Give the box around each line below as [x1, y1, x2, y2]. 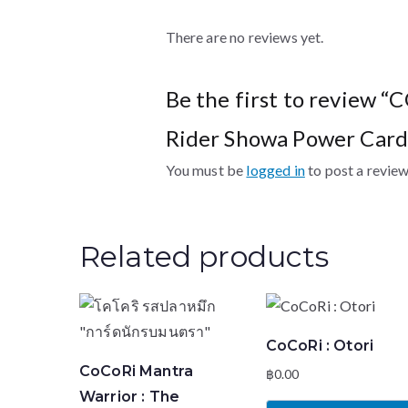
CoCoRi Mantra [79, 362, 194, 380]
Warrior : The [79, 388, 180, 405]
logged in [246, 161, 305, 178]
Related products [79, 239, 330, 274]
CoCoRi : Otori [265, 337, 373, 354]
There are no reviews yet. [165, 28, 324, 46]
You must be [165, 161, 247, 178]
